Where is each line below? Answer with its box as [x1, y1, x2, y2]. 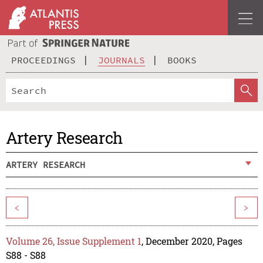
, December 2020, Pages [141, 235, 242, 248]
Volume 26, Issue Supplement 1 [5, 235, 141, 248]
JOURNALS [98, 53, 145, 66]
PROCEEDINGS [11, 53, 76, 66]
